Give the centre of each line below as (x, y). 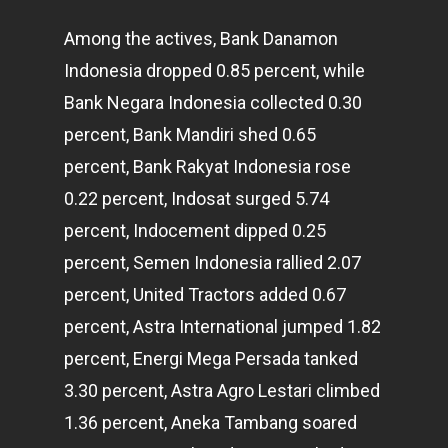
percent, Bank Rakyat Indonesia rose (207, 166)
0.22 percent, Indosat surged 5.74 (196, 198)
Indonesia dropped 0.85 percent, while (214, 70)
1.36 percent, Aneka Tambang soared (210, 422)
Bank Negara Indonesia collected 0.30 (213, 102)
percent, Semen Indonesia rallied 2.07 (212, 262)
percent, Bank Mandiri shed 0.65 (190, 134)
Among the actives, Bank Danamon (201, 38)
